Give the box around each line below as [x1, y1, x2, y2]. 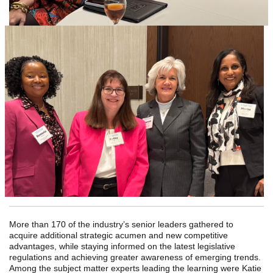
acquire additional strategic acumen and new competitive [9, 230, 228, 240]
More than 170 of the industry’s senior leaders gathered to [9, 219, 233, 229]
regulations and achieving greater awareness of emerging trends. [9, 252, 261, 262]
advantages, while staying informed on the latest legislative [9, 241, 235, 251]
